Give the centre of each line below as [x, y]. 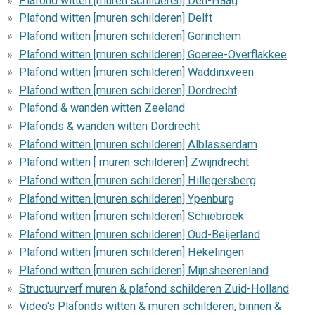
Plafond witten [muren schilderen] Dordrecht [128, 90]
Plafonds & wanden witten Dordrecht [109, 127]
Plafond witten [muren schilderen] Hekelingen [131, 252]
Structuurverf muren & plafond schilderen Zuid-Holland [154, 288]
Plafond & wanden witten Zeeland [102, 108]
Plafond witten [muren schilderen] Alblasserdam [138, 144]
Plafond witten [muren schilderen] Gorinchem [130, 36]
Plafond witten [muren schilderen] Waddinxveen [136, 72]
